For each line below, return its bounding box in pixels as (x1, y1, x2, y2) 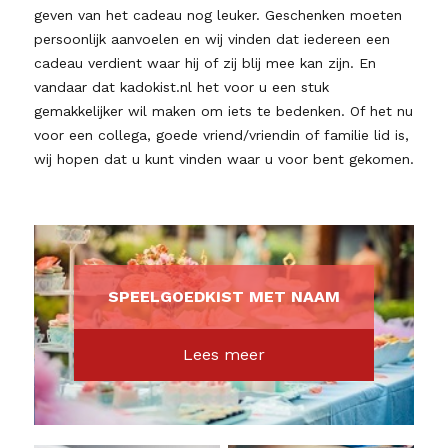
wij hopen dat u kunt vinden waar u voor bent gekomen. (33, 151, 414, 167)
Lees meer (182, 345, 265, 364)
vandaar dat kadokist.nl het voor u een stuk (33, 79, 329, 95)
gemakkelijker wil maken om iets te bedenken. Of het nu (33, 103, 413, 119)
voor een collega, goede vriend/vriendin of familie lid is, (33, 127, 409, 143)
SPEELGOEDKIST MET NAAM (107, 287, 340, 306)
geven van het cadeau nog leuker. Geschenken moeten (33, 7, 402, 23)
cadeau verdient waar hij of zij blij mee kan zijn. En (33, 55, 376, 71)
